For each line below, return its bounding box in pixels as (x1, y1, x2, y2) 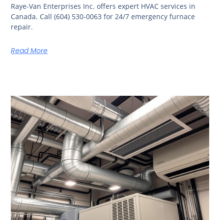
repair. (11, 22, 33, 32)
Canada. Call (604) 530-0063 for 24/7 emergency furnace (11, 12, 195, 22)
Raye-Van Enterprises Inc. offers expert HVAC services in (11, 1, 196, 11)
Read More (11, 46, 48, 56)
